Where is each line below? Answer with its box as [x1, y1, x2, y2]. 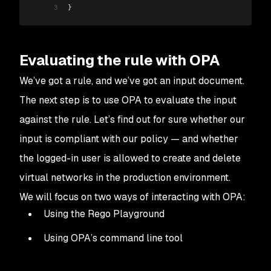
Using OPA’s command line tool [44, 231, 183, 244]
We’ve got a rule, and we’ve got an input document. [19, 74, 244, 87]
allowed [113, 151, 151, 165]
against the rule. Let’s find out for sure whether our [19, 113, 245, 126]
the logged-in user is [19, 151, 113, 165]
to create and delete [151, 151, 241, 165]
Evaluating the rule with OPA [19, 50, 220, 70]
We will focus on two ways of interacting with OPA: [19, 190, 246, 203]
